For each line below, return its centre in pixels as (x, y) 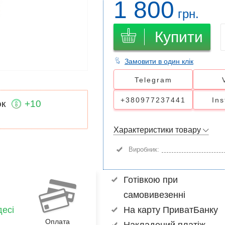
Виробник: (144, 149)
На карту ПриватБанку (171, 210)
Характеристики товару (158, 130)
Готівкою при (150, 180)
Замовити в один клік (159, 61)
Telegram (153, 80)
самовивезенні (154, 195)
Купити (179, 37)
